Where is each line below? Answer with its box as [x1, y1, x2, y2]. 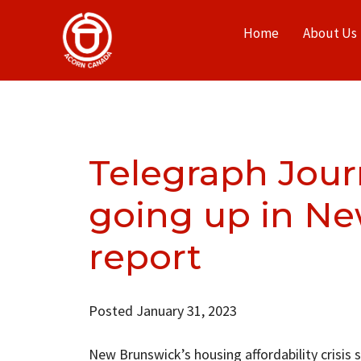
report [88, 234, 201, 278]
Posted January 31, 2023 [88, 301, 237, 320]
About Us [303, 23, 357, 42]
